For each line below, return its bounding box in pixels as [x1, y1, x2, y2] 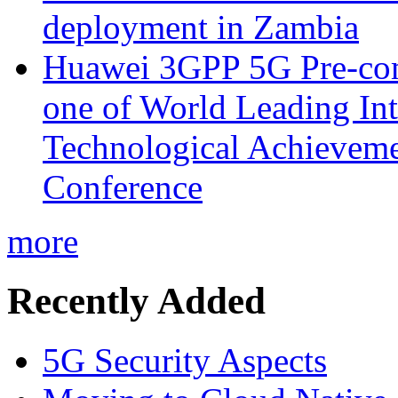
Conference [43, 168, 203, 207]
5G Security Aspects [43, 341, 327, 380]
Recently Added [7, 280, 266, 322]
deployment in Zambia [43, 8, 359, 47]
